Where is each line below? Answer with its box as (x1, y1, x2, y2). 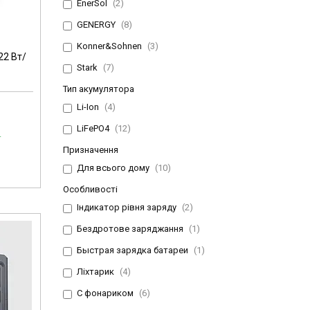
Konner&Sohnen (77, 41, 142, 52)
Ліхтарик (77, 266, 114, 277)
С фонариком (77, 288, 134, 299)
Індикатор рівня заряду (77, 202, 176, 213)
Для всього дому (77, 163, 149, 174)
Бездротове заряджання (77, 224, 183, 235)
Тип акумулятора (63, 84, 134, 95)
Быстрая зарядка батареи (77, 245, 188, 256)
